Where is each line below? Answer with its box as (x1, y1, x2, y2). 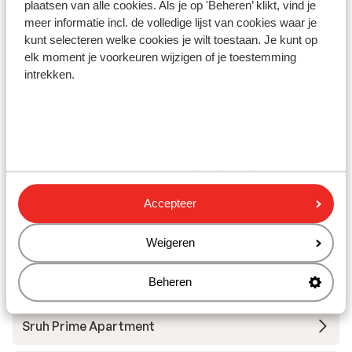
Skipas (49, 22, 95, 39)
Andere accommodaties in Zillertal (13, 167, 306, 189)
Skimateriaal (49, 116, 138, 134)
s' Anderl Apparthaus (22, 230, 148, 246)
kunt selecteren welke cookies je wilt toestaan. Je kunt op (24, 33, 317, 47)
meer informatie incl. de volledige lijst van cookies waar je (24, 16, 317, 30)
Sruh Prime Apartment (22, 318, 155, 334)
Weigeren (145, 236, 195, 250)
